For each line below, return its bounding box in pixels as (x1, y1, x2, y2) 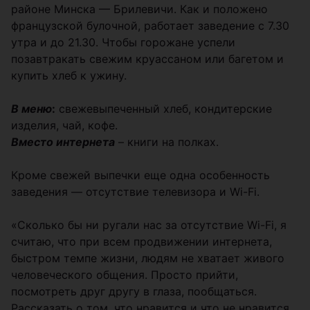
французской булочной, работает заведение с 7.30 (11, 19, 289, 33)
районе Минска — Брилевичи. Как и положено (11, 2, 268, 16)
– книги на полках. (115, 135, 219, 149)
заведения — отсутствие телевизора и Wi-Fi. (11, 185, 259, 199)
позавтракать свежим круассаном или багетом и (11, 52, 284, 66)
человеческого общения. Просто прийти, (11, 268, 238, 282)
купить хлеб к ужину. (11, 69, 127, 82)
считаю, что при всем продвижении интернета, (11, 235, 272, 248)
